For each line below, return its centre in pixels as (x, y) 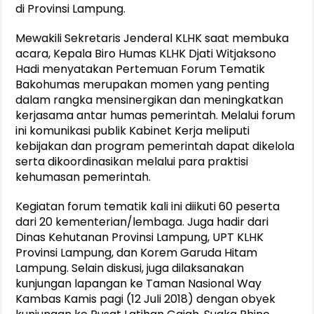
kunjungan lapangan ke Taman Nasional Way (139, 284)
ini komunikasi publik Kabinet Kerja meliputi (133, 131)
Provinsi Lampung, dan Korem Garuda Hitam (137, 253)
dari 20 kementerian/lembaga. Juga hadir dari (142, 222)
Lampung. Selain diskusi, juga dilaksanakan (130, 268)
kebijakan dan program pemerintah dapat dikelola (155, 146)
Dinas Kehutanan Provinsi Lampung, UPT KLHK (140, 238)
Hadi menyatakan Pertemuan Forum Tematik (141, 69)
